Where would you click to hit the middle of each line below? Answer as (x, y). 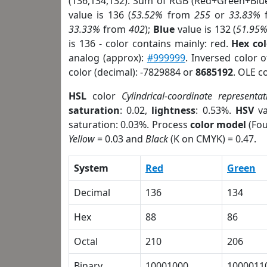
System (91, 168)
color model (218, 125)
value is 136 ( (100, 15)
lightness (174, 110)
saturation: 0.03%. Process (129, 125)
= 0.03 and (120, 139)
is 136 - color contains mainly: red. (150, 44)
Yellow (82, 139)
